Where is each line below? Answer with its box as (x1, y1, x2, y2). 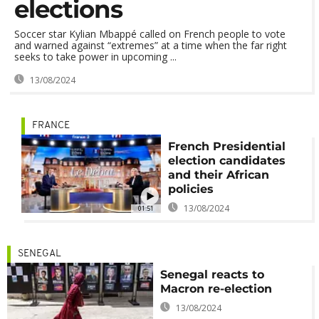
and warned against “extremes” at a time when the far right (14, 38, 287, 52)
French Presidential (167, 140, 286, 153)
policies (167, 182, 214, 196)
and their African (167, 168, 269, 182)
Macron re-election (160, 282, 273, 296)
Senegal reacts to (160, 268, 265, 281)
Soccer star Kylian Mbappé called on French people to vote (14, 27, 286, 41)
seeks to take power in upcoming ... (14, 50, 177, 63)
